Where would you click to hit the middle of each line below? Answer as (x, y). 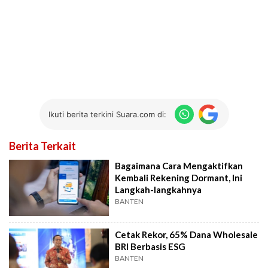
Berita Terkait (42, 146)
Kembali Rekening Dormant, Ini (179, 178)
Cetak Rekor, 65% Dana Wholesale (187, 234)
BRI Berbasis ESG (150, 246)
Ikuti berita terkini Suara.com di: (107, 114)
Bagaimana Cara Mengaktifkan (179, 166)
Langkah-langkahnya (159, 190)
